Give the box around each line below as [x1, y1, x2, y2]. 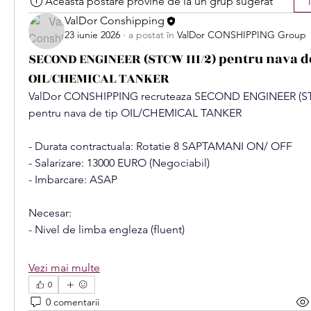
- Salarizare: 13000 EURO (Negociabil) [28, 156, 210, 169]
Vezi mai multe [28, 261, 100, 274]
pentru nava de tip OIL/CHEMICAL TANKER [28, 106, 242, 119]
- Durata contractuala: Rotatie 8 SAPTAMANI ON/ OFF [28, 140, 292, 153]
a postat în [128, 28, 174, 42]
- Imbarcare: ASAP [28, 173, 117, 186]
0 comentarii [46, 295, 99, 308]
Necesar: [28, 206, 72, 219]
